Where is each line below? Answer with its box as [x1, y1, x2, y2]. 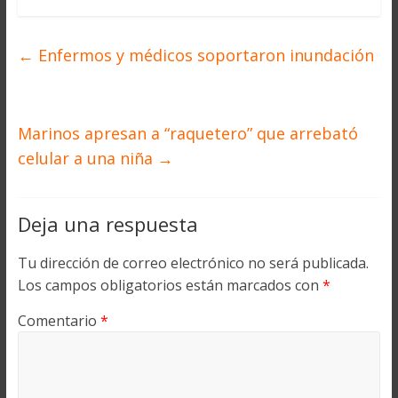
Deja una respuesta [17, 210, 198, 237]
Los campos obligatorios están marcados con [17, 275, 322, 295]
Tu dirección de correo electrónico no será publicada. [17, 252, 369, 273]
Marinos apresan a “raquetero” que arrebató [17, 122, 358, 144]
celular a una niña [17, 147, 157, 169]
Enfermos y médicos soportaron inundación [33, 44, 374, 66]
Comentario [17, 310, 100, 330]
